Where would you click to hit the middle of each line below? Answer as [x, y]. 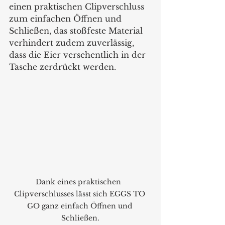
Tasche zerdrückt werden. [63, 67]
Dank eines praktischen [80, 182]
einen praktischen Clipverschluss [78, 6]
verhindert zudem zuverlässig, [73, 42]
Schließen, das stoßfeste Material [77, 30]
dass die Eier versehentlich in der [79, 54]
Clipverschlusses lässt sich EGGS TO [80, 194]
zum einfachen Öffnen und [67, 18]
